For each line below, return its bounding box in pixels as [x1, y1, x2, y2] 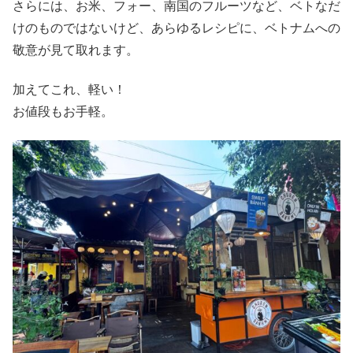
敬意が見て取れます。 [13, 43, 139, 57]
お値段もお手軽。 [13, 104, 113, 118]
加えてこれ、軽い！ [13, 82, 126, 96]
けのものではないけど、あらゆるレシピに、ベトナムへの [13, 20, 340, 35]
